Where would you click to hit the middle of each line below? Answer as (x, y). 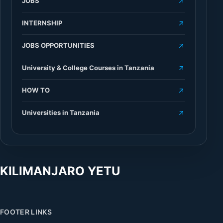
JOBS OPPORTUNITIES (58, 46)
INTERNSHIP (42, 23)
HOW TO (36, 90)
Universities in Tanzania (60, 113)
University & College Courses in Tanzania (88, 68)
